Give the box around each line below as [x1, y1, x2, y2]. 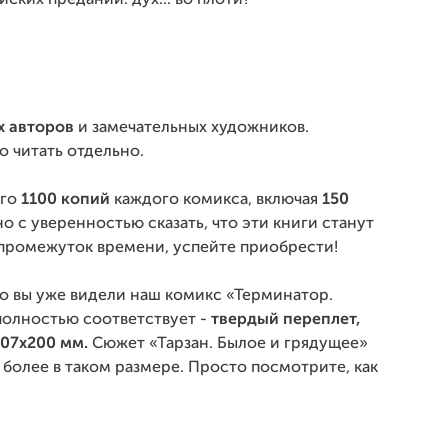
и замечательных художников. [78, 120, 309, 136]
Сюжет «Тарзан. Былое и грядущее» [92, 336, 368, 352]
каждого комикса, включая [114, 192, 322, 208]
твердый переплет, [211, 312, 361, 328]
